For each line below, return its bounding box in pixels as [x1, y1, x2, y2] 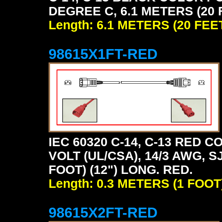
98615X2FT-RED [49, 205, 158, 221]
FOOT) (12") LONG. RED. [49, 163, 193, 176]
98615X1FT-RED [49, 46, 158, 62]
